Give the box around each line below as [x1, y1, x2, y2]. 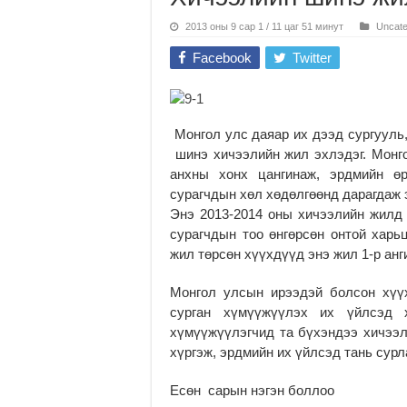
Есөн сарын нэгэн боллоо [170, 382, 334, 398]
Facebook [193, 49, 252, 65]
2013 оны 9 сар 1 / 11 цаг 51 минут [185, 20, 343, 32]
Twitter [293, 49, 332, 65]
